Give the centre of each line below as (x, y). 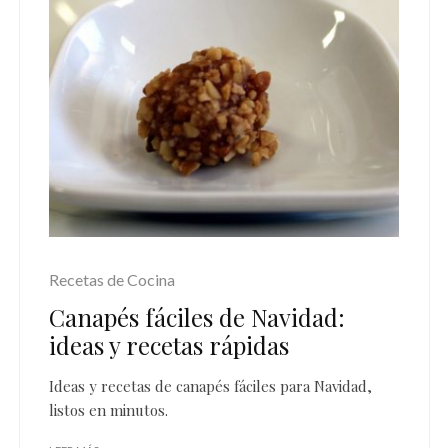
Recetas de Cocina (112, 279)
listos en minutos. (108, 409)
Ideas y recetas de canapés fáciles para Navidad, (210, 385)
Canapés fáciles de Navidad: (197, 316)
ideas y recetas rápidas (169, 344)
